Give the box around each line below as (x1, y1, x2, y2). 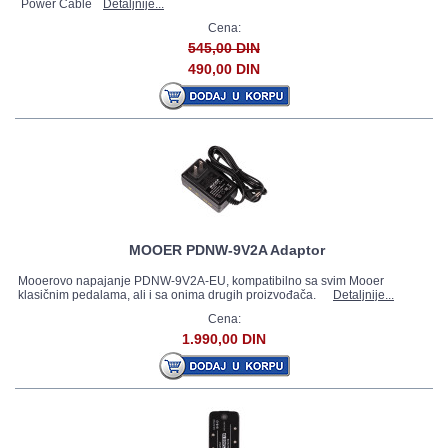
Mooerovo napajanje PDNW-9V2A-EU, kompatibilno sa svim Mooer (18, 274, 384, 288)
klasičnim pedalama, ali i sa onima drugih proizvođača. (18, 288, 328, 302)
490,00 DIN (188, 61, 260, 77)
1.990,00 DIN (182, 331, 266, 347)
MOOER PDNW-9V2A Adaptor (129, 242, 325, 258)
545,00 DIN (188, 40, 260, 56)
